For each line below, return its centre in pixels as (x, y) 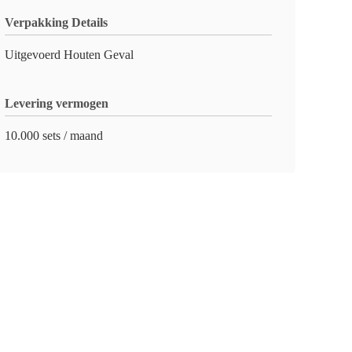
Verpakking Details (56, 22)
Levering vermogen (57, 103)
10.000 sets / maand (54, 136)
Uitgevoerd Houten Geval (69, 55)
